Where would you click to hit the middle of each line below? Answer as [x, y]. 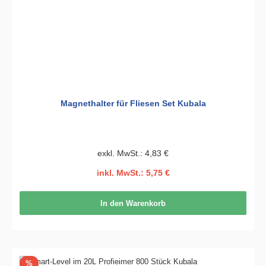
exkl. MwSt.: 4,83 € [133, 153]
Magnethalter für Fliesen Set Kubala [133, 104]
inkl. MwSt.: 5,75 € [133, 173]
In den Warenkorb [133, 203]
